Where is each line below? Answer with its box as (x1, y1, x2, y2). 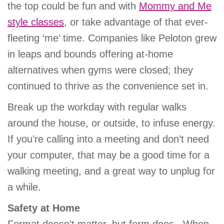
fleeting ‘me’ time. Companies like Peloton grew (7, 32, 216, 44)
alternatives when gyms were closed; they (7, 64, 193, 76)
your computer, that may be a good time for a (7, 149, 209, 161)
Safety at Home (7, 202, 80, 214)
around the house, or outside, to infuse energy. (7, 117, 215, 129)
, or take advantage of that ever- (64, 16, 208, 28)
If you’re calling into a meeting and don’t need (7, 133, 209, 145)
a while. (7, 181, 47, 193)
